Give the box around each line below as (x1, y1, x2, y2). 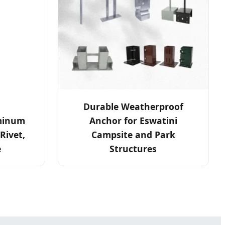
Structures (109, 143, 157, 155)
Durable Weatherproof (83, 100, 183, 113)
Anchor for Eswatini (89, 115, 177, 127)
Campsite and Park (91, 129, 175, 141)
